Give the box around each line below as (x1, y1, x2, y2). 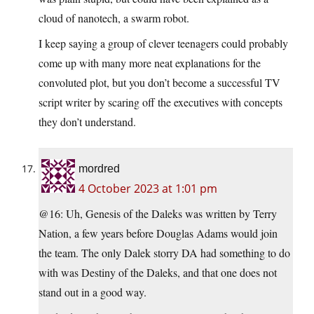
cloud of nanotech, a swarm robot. (39, 10, 189, 25)
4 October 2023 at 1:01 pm (78, 180, 217, 196)
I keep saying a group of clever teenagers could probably (39, 35, 288, 50)
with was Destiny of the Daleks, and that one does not (39, 264, 277, 280)
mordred (78, 162, 120, 175)
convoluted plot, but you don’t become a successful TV (39, 74, 280, 90)
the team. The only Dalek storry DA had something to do (39, 245, 290, 260)
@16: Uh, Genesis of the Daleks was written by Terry (39, 205, 277, 221)
